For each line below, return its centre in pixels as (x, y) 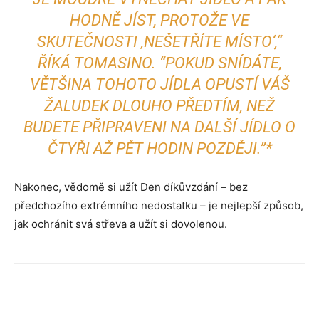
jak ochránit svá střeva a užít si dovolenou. (121, 224)
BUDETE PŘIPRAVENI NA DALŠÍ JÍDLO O (159, 127)
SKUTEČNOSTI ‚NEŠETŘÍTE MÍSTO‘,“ (159, 42)
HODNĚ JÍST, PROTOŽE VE (159, 20)
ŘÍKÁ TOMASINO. (98, 63)
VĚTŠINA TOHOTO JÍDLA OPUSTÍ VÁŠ (159, 84)
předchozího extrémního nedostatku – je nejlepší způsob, (159, 205)
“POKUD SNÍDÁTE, (220, 63)
